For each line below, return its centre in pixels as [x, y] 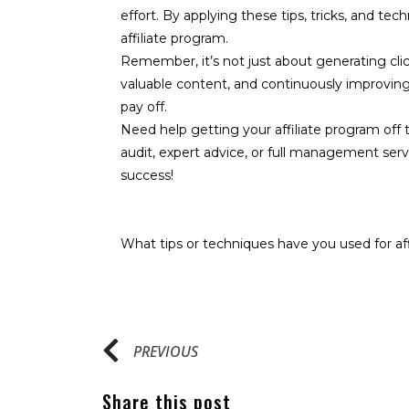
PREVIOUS [166, 351]
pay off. [144, 107]
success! [147, 175]
